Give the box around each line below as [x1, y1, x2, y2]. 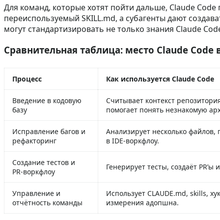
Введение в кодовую [12, 95, 82, 105]
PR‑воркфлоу [12, 166, 55, 176]
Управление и [12, 188, 60, 198]
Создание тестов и [12, 157, 75, 167]
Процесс [12, 74, 42, 83]
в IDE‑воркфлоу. [106, 136, 159, 145]
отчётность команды [12, 197, 82, 207]
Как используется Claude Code [106, 74, 214, 83]
